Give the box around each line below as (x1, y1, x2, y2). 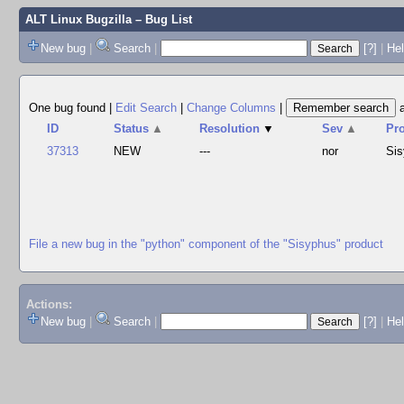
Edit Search (115, 101, 177, 115)
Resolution (199, 122, 261, 135)
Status (114, 122, 150, 135)
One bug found (29, 101, 109, 115)
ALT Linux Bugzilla (24, 13, 132, 26)
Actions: (25, 298, 72, 312)
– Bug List (131, 13, 192, 26)
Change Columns (187, 101, 276, 115)
